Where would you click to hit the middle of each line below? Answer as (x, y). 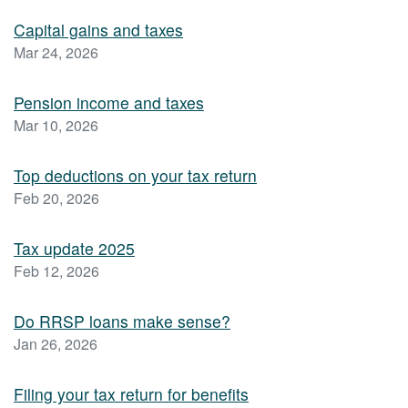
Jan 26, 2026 (56, 344)
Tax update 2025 (74, 249)
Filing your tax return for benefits (131, 394)
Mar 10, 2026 (56, 126)
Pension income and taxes (109, 103)
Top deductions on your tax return (135, 176)
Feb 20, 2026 (56, 199)
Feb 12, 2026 (56, 271)
